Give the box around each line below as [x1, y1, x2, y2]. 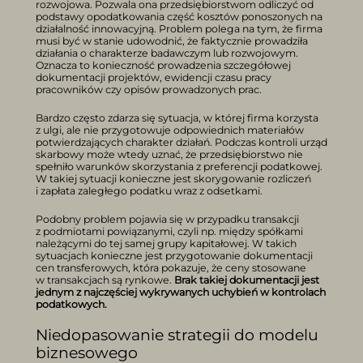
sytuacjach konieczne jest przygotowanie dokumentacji [36, 249, 313, 262]
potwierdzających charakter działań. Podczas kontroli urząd [36, 135, 327, 148]
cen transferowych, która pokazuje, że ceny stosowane [36, 261, 306, 274]
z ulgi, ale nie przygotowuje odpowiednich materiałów [36, 123, 304, 136]
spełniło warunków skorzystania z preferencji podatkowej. [36, 160, 322, 173]
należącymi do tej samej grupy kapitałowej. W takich [36, 237, 297, 250]
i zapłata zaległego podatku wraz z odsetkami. [36, 184, 263, 197]
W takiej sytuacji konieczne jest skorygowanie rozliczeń [36, 172, 311, 185]
